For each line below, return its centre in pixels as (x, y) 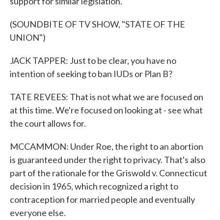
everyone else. (38, 213)
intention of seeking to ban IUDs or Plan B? (91, 74)
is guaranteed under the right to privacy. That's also (108, 160)
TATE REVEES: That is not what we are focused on (107, 97)
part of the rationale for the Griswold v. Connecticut (109, 173)
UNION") (28, 37)
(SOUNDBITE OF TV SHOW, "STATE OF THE (97, 24)
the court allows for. (48, 123)
